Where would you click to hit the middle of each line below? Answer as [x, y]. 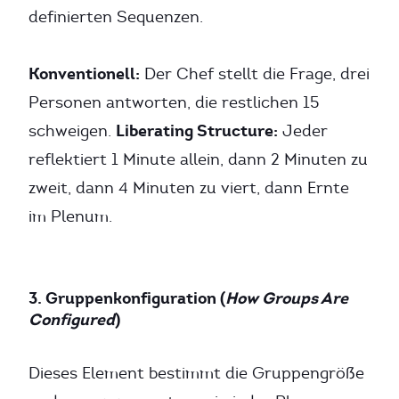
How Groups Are [287, 298]
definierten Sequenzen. [116, 17]
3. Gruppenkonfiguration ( [127, 298]
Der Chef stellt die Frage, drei [255, 74]
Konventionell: [84, 73]
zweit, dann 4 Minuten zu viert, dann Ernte [189, 188]
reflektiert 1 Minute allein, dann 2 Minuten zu [198, 159]
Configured [72, 319]
